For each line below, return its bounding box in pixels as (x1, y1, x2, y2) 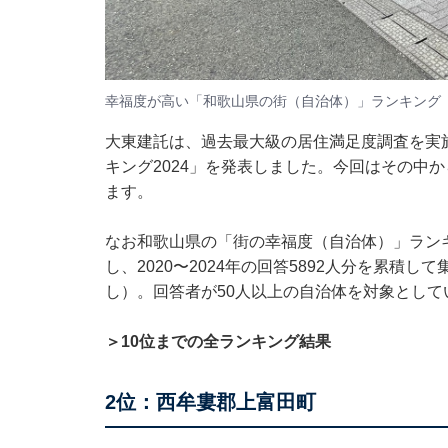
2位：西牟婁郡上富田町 (104, 390, 316, 413)
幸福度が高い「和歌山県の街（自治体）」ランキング (104, 93, 441, 110)
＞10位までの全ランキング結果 (104, 332, 331, 350)
